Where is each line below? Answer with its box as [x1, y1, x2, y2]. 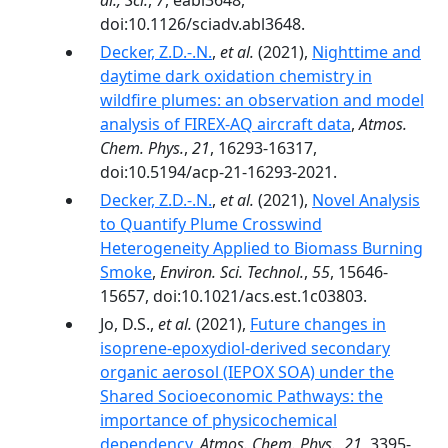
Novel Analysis [312, 189, 420, 211]
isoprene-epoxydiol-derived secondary [100, 337, 390, 359]
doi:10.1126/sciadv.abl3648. [100, 13, 305, 35]
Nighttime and [312, 41, 421, 63]
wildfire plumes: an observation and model [100, 89, 424, 111]
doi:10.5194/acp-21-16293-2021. [100, 161, 337, 183]
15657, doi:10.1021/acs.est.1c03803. [100, 285, 367, 307]
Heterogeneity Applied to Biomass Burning [100, 237, 423, 259]
